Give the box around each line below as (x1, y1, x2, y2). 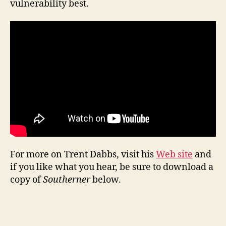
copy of (10, 174, 43, 186)
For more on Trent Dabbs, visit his (10, 149, 156, 161)
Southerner (43, 174, 90, 186)
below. (90, 174, 121, 186)
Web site (156, 149, 193, 161)
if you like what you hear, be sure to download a (10, 161, 213, 174)
